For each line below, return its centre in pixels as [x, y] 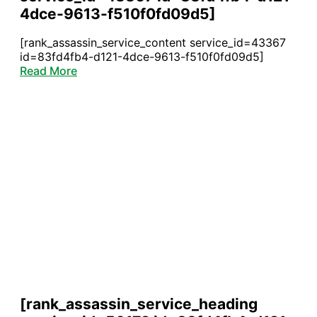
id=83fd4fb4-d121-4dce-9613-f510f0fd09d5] [142, 56]
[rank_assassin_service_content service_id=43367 [153, 42]
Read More [48, 70]
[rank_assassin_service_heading [139, 304]
